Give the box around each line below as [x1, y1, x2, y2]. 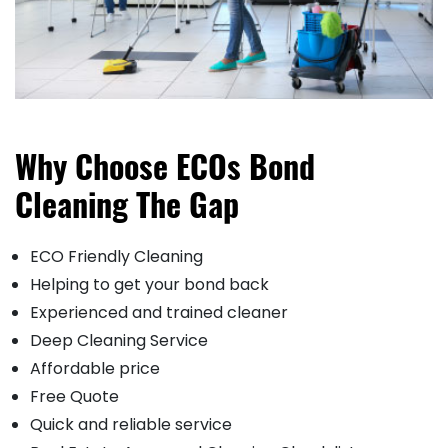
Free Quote [30, 385, 119, 409]
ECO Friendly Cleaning [30, 245, 203, 269]
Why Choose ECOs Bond [15, 142, 315, 190]
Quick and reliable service [30, 413, 232, 437]
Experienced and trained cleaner [30, 301, 288, 325]
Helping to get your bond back [30, 273, 269, 297]
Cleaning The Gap [15, 180, 239, 228]
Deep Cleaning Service [30, 329, 208, 353]
